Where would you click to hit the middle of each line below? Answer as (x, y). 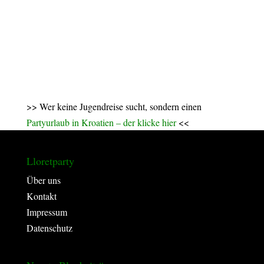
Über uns (43, 180)
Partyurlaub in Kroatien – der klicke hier (101, 123)
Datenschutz (49, 228)
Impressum (47, 212)
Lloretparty (50, 161)
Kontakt (41, 196)
